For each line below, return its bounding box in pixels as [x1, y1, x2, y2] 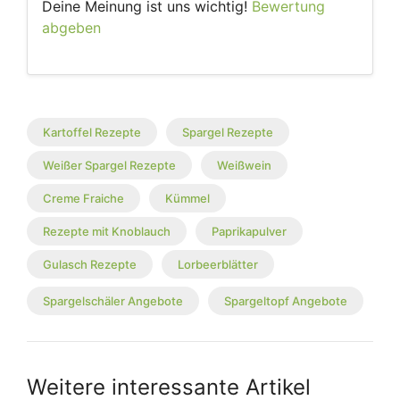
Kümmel [165, 191, 210, 206]
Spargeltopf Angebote [224, 294, 347, 309]
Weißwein [217, 158, 271, 173]
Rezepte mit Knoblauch [43, 224, 171, 239]
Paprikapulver [212, 224, 287, 239]
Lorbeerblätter [178, 257, 258, 272]
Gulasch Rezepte [43, 257, 137, 272]
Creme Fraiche [43, 191, 124, 206]
